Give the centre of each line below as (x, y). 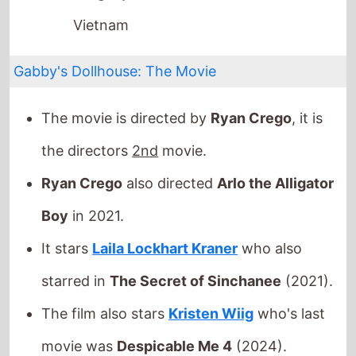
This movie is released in (126, 338)
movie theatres (262, 338)
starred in (76, 240)
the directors (87, 110)
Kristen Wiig (211, 273)
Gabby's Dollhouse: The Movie (115, 30)
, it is (308, 77)
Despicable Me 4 (175, 305)
